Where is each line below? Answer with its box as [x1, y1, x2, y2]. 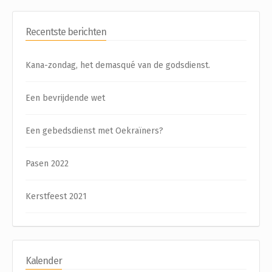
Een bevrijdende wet [25, 92, 105, 103]
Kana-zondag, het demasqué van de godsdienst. [25, 59, 210, 70]
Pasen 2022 [25, 158, 69, 169]
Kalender [25, 254, 62, 267]
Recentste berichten [25, 25, 106, 38]
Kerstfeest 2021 [25, 191, 87, 202]
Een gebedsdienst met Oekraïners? [25, 125, 163, 136]
